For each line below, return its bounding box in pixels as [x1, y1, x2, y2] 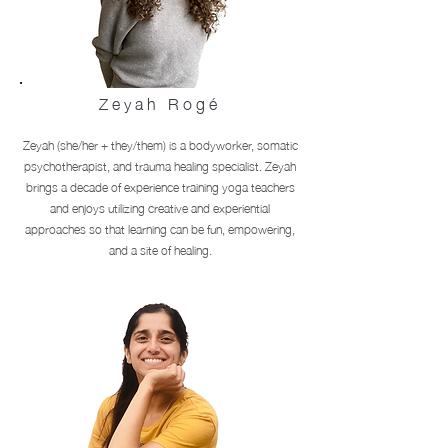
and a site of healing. [108, 238, 212, 261]
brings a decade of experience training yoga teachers [25, 175, 295, 198]
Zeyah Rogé [99, 87, 221, 117]
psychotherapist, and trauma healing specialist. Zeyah [24, 154, 296, 177]
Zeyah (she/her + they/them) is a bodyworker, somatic [22, 133, 298, 156]
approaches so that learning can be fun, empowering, [25, 217, 295, 240]
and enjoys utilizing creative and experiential [50, 196, 270, 219]
